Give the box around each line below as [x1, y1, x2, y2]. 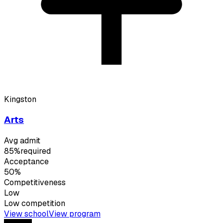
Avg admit [4, 135, 40, 146]
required [20, 146, 51, 157]
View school [4, 209, 49, 220]
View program [49, 209, 101, 220]
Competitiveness [4, 177, 66, 188]
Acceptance [4, 156, 49, 167]
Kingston [4, 94, 36, 105]
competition [19, 198, 65, 209]
